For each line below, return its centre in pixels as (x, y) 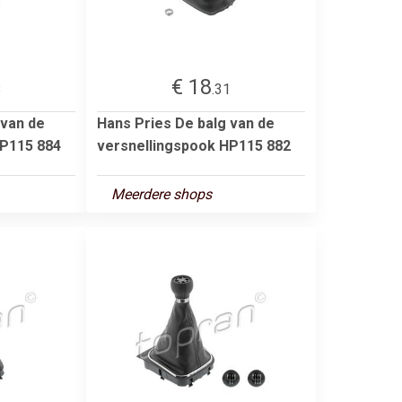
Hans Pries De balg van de (186, 123)
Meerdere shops (162, 194)
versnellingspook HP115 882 (194, 145)
